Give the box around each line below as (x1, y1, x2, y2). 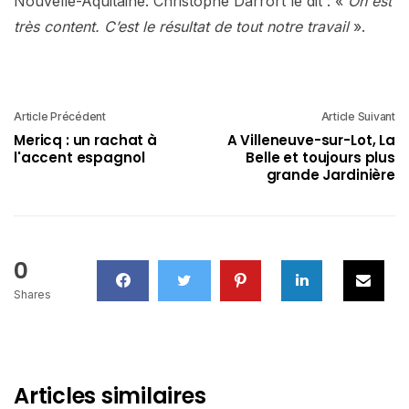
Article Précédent (14, 109, 106, 123)
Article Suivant (320, 109, 395, 123)
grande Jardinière (266, 164, 395, 184)
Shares (14, 287, 51, 301)
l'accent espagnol (14, 147, 145, 167)
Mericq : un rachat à (14, 130, 157, 150)
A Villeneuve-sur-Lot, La (226, 130, 395, 150)
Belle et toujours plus (246, 147, 395, 167)
